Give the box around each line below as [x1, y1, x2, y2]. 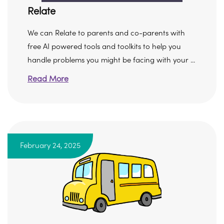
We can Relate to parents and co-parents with [27, 29, 185, 37]
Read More [27, 74, 68, 83]
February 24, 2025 [20, 141, 80, 150]
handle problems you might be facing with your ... [27, 56, 195, 64]
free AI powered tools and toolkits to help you [27, 42, 181, 51]
